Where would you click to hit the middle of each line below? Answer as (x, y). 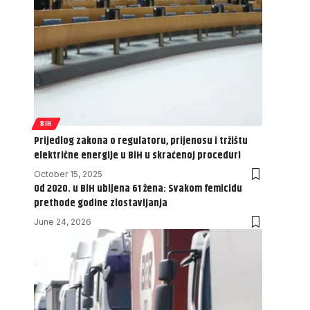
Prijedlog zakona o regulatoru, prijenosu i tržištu (141, 140)
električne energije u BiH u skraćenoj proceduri (137, 155)
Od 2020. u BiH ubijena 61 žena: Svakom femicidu (138, 188)
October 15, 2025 (68, 174)
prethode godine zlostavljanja (101, 203)
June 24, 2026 (63, 221)
